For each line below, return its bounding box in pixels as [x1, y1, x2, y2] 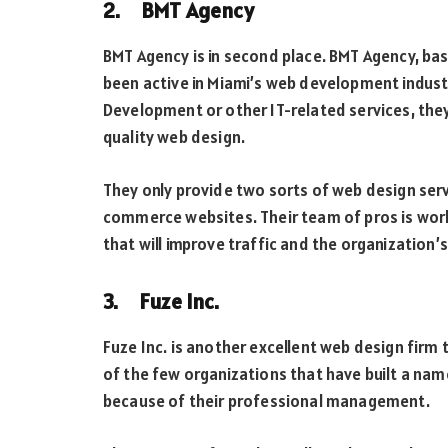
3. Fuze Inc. [103, 288, 220, 316]
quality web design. [103, 126, 246, 148]
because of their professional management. [103, 390, 430, 413]
